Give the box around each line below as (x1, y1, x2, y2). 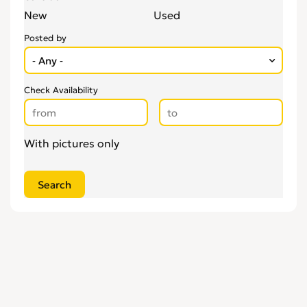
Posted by (24, 32, 66, 44)
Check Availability (24, 84, 98, 96)
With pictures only (24, 136, 119, 150)
